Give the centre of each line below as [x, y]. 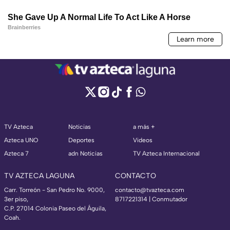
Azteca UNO [21, 140]
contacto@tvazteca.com [150, 190]
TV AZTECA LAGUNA [39, 176]
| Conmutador [167, 199]
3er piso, [16, 199]
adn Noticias [85, 154]
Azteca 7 [16, 154]
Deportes [81, 140]
